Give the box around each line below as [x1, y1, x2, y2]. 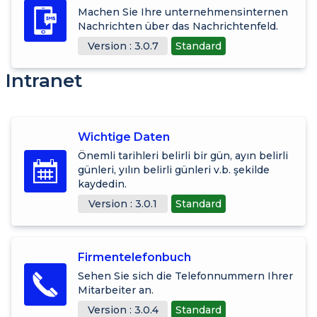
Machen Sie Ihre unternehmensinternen [78, 5, 288, 18]
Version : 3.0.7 [87, 39, 158, 52]
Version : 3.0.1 [88, 197, 157, 210]
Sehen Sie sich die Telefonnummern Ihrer [78, 269, 293, 282]
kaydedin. [78, 177, 127, 190]
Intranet [6, 69, 82, 92]
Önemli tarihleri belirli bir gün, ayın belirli [78, 149, 288, 162]
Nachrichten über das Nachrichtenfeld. [78, 19, 278, 33]
